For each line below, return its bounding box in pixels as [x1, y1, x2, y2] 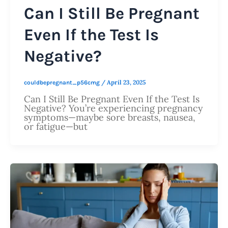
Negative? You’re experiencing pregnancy [24, 102, 203, 114]
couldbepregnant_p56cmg [24, 79, 101, 87]
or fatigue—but [24, 120, 88, 132]
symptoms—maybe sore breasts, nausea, [24, 111, 195, 123]
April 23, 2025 [107, 78, 146, 87]
